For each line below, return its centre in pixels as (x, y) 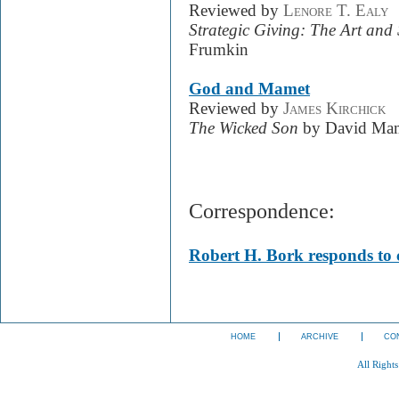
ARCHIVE (320, 337)
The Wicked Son (244, 128)
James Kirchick (334, 109)
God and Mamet (249, 89)
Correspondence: (262, 211)
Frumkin (219, 50)
